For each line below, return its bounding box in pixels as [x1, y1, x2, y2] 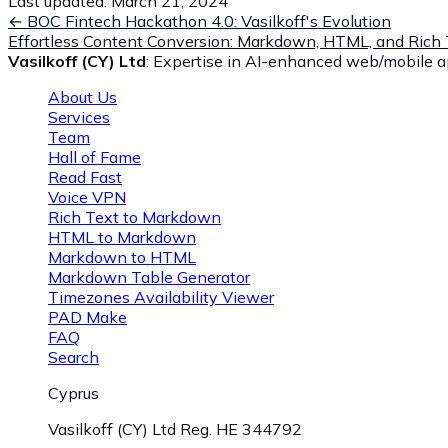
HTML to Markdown [48, 226, 196, 247]
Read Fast [48, 166, 122, 187]
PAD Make [48, 306, 127, 327]
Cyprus [48, 382, 99, 403]
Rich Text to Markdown [48, 206, 221, 227]
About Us [48, 86, 117, 107]
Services [48, 106, 110, 127]
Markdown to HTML [48, 246, 196, 267]
